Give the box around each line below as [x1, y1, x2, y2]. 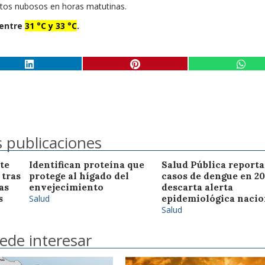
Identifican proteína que [29, 159, 144, 170]
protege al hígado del [29, 170, 129, 182]
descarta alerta [161, 182, 233, 193]
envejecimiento [29, 182, 104, 193]
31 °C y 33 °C [25, 20, 77, 32]
